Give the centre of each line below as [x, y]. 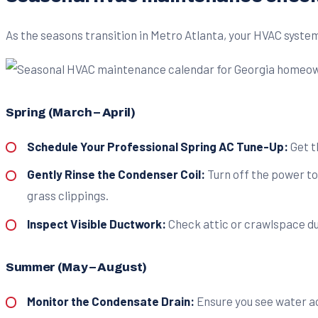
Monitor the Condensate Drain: [110, 301]
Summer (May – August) [76, 268]
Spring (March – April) [71, 112]
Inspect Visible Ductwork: [96, 224]
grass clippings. [67, 196]
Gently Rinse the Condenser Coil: [116, 174]
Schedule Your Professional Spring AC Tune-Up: [157, 146]
